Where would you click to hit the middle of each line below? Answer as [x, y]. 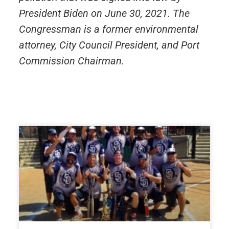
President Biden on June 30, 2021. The [104, 13]
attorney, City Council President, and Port [109, 45]
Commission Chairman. [71, 61]
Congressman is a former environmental [108, 29]
